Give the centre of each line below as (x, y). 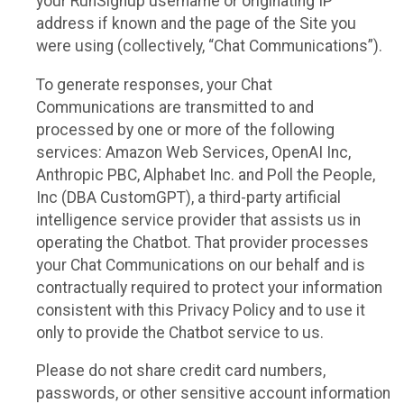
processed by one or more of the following (185, 129)
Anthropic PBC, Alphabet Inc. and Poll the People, (206, 174)
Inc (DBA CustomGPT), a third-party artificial (188, 197)
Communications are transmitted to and (175, 107)
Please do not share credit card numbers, (181, 371)
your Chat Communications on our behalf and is (201, 265)
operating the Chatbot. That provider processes (202, 242)
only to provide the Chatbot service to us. (180, 332)
